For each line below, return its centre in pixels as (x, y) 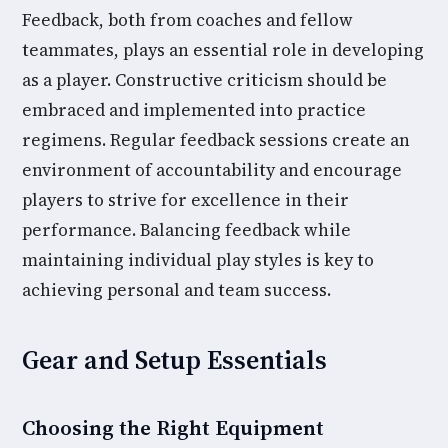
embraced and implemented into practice (194, 110)
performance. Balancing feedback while (186, 230)
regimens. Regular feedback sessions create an (216, 140)
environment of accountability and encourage (212, 170)
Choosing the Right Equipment (173, 427)
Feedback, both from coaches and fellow (187, 20)
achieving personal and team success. (176, 290)
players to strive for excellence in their (185, 200)
